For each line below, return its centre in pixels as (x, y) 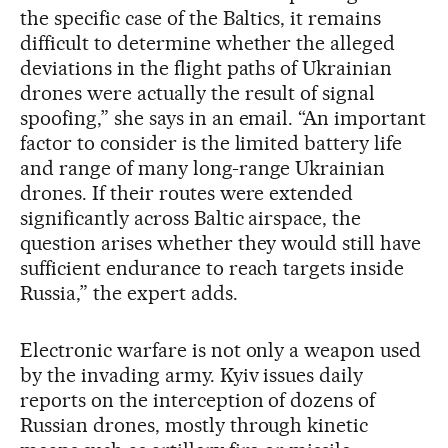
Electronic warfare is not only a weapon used (221, 349)
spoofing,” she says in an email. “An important (223, 117)
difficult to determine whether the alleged (208, 42)
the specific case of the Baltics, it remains (201, 17)
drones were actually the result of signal (198, 92)
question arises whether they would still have (221, 242)
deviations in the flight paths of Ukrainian (206, 67)
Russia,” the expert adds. (129, 292)
